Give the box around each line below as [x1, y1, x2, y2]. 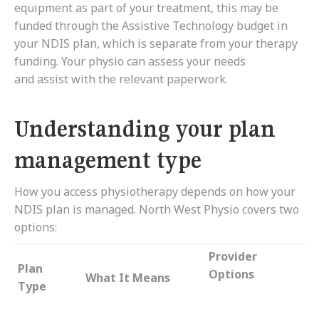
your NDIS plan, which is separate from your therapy [14, 36, 298, 52]
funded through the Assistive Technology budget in [14, 18, 288, 34]
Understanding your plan [14, 115, 276, 144]
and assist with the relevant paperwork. [14, 71, 228, 88]
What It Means [85, 270, 170, 286]
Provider [209, 249, 257, 265]
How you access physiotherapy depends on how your [14, 184, 296, 200]
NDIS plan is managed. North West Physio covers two [14, 202, 299, 218]
